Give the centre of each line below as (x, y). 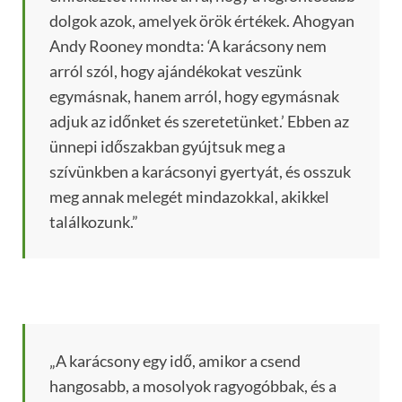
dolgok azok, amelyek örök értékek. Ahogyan (202, 21)
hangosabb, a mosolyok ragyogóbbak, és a (193, 386)
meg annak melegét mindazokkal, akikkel (189, 197)
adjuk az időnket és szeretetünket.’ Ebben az (199, 122)
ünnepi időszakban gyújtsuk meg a (167, 147)
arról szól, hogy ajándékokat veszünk (175, 71)
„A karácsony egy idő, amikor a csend (175, 361)
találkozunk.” (94, 222)
